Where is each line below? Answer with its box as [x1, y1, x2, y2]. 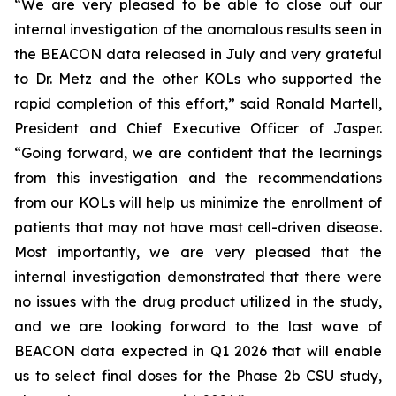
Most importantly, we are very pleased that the [14, 243, 382, 262]
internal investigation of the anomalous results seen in [14, 20, 382, 39]
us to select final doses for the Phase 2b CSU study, [14, 367, 382, 385]
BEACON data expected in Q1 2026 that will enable [14, 342, 382, 361]
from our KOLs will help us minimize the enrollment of [14, 194, 382, 212]
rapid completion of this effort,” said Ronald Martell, [14, 95, 382, 113]
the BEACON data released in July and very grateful [14, 45, 382, 64]
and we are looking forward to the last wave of [14, 317, 382, 336]
